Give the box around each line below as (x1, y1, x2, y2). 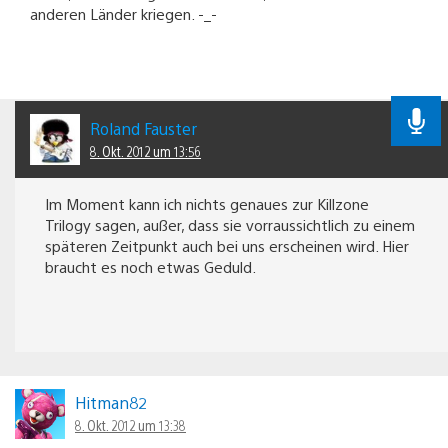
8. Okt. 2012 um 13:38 (75, 415, 186, 434)
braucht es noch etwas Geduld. (45, 256, 256, 276)
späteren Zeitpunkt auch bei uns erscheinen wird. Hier (45, 235, 409, 255)
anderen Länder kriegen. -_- (30, 4, 217, 24)
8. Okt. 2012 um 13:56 (90, 141, 201, 160)
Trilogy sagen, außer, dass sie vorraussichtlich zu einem (45, 214, 415, 234)
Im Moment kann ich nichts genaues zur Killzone (45, 193, 369, 213)
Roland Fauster (90, 117, 197, 139)
